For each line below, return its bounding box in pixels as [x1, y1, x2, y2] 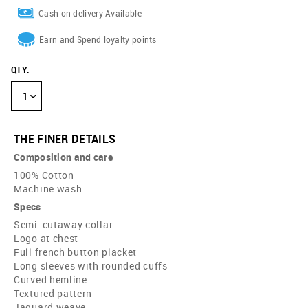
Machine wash [14, 182, 82, 196]
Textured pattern [14, 287, 93, 300]
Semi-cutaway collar [14, 218, 113, 232]
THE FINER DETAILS [14, 131, 116, 147]
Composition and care [14, 151, 113, 164]
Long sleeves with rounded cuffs [14, 259, 168, 273]
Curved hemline [14, 273, 87, 287]
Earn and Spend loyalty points [39, 34, 157, 45]
